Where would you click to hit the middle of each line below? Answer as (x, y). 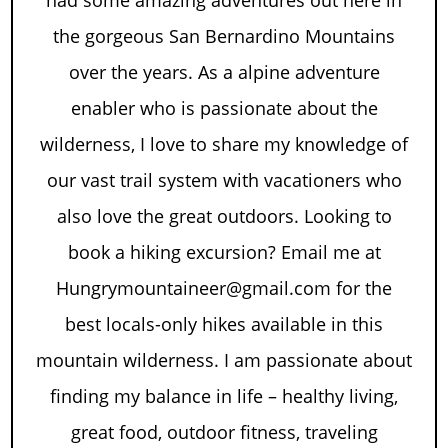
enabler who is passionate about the (224, 108)
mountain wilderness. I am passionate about (224, 360)
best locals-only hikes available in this (224, 324)
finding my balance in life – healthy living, (224, 396)
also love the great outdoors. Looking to (224, 216)
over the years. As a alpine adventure (224, 72)
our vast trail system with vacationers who (224, 180)
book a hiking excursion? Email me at (224, 252)
